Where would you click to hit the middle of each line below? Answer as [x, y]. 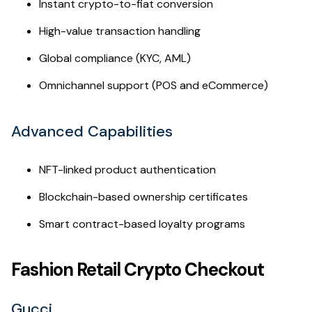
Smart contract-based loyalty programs [142, 224]
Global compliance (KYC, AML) [115, 58]
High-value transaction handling [120, 31]
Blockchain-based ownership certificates [143, 196]
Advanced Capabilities [92, 131]
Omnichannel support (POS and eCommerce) [154, 85]
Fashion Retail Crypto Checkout [138, 269]
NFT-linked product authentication [127, 169]
